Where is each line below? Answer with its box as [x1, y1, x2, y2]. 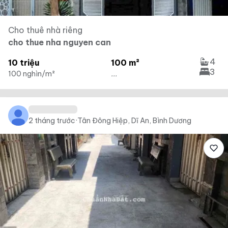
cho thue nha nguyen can [8, 37, 111, 47]
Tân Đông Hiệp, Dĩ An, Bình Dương [77, 116, 191, 125]
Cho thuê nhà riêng [8, 25, 82, 35]
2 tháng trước [28, 116, 75, 125]
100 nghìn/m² [8, 69, 55, 78]
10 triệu [8, 58, 39, 68]
